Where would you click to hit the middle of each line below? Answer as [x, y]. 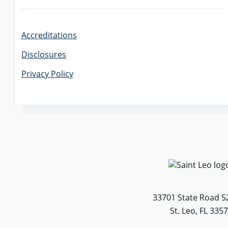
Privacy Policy [47, 74]
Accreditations [49, 35]
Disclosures [44, 54]
